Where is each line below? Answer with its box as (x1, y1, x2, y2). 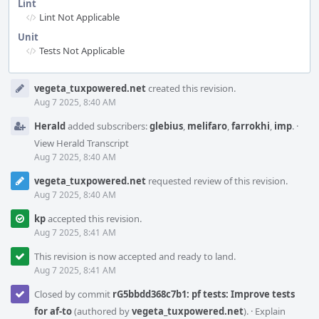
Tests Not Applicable (39, 44, 125, 57)
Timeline (9, 86, 50, 99)
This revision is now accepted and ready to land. (34, 250, 236, 263)
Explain (255, 305, 286, 318)
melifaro (187, 120, 227, 132)
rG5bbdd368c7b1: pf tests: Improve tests (113, 288, 295, 300)
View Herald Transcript (34, 137, 129, 150)
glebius (150, 120, 183, 132)
